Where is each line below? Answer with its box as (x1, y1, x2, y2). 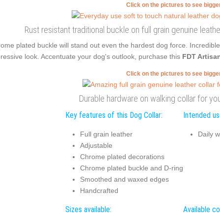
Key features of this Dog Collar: (65, 110, 163, 120)
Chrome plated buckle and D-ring (80, 164, 183, 172)
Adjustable (80, 141, 112, 149)
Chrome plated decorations (80, 152, 165, 161)
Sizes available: (65, 205, 111, 214)
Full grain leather (80, 130, 133, 138)
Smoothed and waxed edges (80, 175, 169, 183)
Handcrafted (80, 186, 118, 194)
